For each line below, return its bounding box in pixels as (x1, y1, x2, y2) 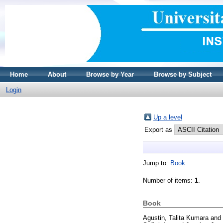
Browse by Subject (154, 71, 212, 78)
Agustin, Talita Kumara (143, 214, 209, 222)
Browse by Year (86, 71, 134, 78)
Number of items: (143, 177, 195, 184)
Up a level (153, 113, 182, 121)
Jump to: (143, 159, 170, 167)
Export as (144, 126, 174, 133)
